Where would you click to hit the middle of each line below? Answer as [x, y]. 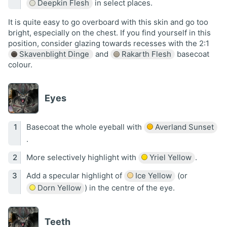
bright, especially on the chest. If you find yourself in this [109, 33]
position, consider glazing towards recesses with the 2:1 [109, 44]
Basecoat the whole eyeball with [85, 127]
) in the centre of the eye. [130, 187]
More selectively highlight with [82, 157]
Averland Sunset [183, 127]
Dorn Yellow [58, 187]
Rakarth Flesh [145, 54]
